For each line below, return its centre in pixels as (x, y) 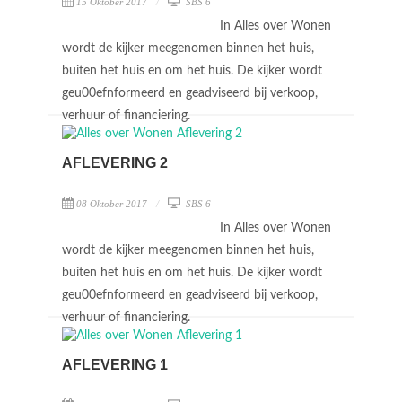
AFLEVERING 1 (115, 365)
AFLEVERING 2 (115, 163)
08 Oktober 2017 (112, 204)
